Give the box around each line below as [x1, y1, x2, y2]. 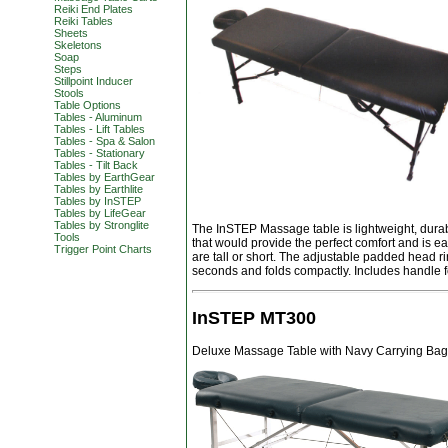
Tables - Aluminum [54, 111, 142, 123]
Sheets [54, 27, 88, 39]
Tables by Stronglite [54, 219, 149, 231]
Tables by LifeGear [54, 207, 146, 219]
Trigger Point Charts [54, 243, 152, 255]
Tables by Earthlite [54, 183, 143, 195]
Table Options [54, 99, 121, 111]
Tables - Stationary [54, 147, 145, 159]
